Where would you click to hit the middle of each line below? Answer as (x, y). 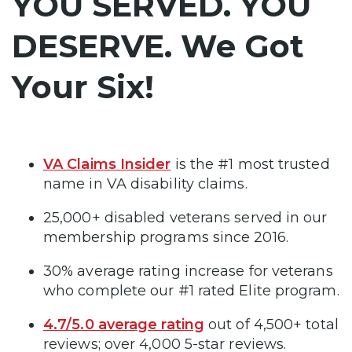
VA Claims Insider (107, 164)
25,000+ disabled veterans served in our (185, 217)
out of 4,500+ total (271, 324)
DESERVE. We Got (158, 46)
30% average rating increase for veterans (188, 271)
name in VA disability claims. (145, 183)
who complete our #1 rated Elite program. (191, 290)
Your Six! (83, 86)
